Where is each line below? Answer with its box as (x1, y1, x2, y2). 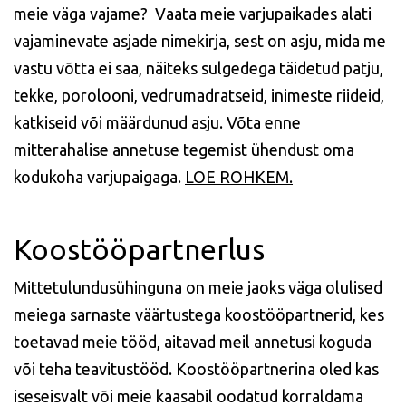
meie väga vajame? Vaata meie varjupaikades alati (14, 4, 372, 23)
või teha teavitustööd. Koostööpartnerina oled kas (14, 359, 379, 378)
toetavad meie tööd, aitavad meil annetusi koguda (14, 332, 372, 351)
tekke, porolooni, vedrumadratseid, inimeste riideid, (14, 85, 384, 104)
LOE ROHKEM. (185, 167, 293, 186)
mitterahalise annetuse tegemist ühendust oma (14, 140, 354, 159)
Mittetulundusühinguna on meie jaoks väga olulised (14, 277, 382, 296)
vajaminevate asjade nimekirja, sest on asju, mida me (14, 31, 386, 50)
